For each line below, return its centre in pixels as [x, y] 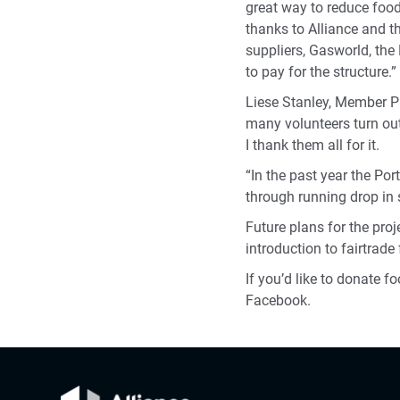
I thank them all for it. [312, 146]
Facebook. [278, 301]
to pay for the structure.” [321, 72]
